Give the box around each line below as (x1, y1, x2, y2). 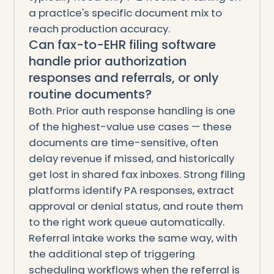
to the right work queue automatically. (28, 214, 224, 229)
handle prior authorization (28, 52, 187, 70)
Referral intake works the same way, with (28, 230, 237, 245)
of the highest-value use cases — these (28, 119, 232, 134)
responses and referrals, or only (28, 68, 219, 86)
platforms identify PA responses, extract (28, 182, 234, 198)
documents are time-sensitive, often (28, 135, 218, 150)
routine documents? (28, 85, 152, 103)
